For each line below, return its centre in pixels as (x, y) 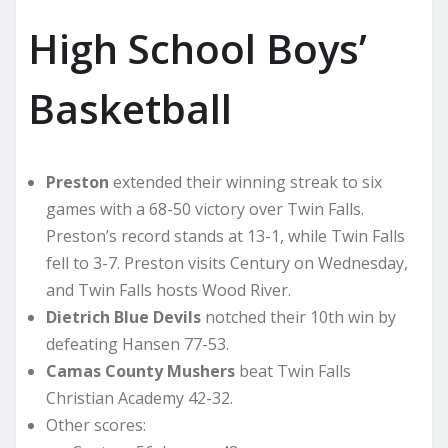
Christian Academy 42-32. (139, 398)
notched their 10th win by (298, 317)
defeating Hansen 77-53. (137, 344)
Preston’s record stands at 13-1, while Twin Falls (225, 236)
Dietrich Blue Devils (123, 317)
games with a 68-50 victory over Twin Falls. (205, 209)
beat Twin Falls (293, 371)
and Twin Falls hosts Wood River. (168, 290)
